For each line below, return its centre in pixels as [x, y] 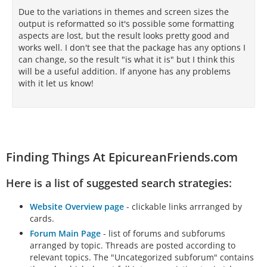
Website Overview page [77, 207]
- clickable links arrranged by [183, 207]
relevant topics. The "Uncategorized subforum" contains [142, 257]
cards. [42, 218]
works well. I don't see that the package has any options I [132, 47]
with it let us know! [56, 83]
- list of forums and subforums [163, 233]
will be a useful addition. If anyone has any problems [125, 71]
